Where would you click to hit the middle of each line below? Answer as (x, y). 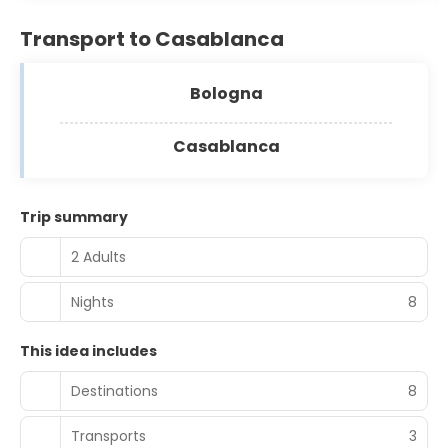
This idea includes (88, 351)
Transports (108, 435)
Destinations (114, 390)
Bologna (226, 93)
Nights (92, 301)
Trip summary (74, 217)
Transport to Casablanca (152, 39)
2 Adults (98, 256)
